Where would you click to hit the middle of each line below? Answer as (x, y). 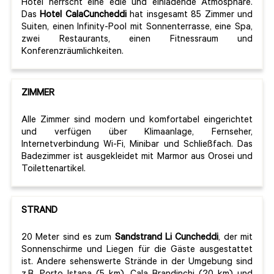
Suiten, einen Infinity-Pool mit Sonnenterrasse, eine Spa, (137, 28)
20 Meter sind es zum (68, 239)
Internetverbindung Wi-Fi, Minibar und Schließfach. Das (137, 146)
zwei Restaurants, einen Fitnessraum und (137, 40)
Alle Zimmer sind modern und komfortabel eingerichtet (137, 121)
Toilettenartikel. (54, 170)
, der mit (236, 239)
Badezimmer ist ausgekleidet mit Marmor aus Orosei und (137, 158)
